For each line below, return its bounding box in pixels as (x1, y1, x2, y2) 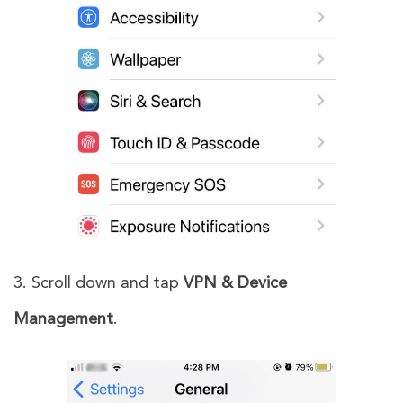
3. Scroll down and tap (13, 274, 184, 291)
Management (13, 310, 113, 327)
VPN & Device (184, 274, 287, 291)
